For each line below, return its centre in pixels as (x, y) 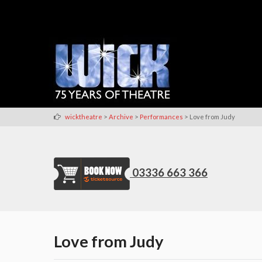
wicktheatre (84, 116)
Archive (121, 116)
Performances (161, 116)
